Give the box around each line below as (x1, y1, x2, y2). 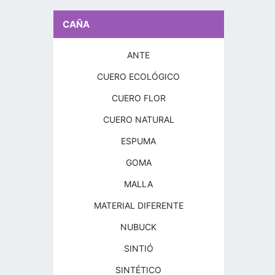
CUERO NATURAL (103, 114, 174, 125)
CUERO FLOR (111, 93, 166, 103)
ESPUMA (121, 136, 157, 146)
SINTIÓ (123, 243, 153, 254)
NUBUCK (120, 222, 157, 232)
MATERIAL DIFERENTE (93, 200, 184, 211)
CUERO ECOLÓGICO (97, 71, 180, 82)
